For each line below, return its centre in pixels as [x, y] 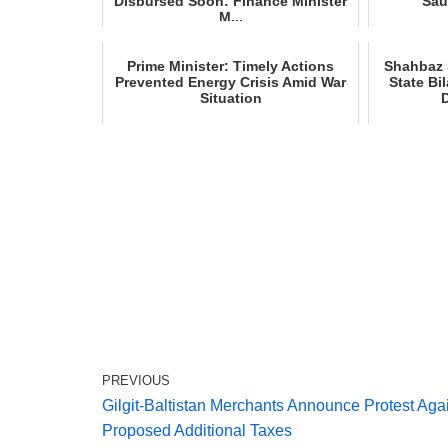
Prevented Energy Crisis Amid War [231, 82]
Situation [230, 98]
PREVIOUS [136, 380]
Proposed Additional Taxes [197, 430]
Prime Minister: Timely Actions [231, 66]
